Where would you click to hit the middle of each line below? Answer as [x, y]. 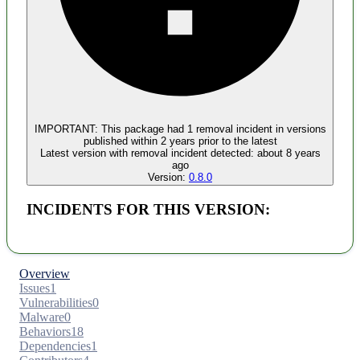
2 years [178, 141]
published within [120, 141]
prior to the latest [236, 141]
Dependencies [55, 346]
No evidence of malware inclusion [113, 59]
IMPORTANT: [66, 129]
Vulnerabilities [56, 302]
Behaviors [45, 331]
